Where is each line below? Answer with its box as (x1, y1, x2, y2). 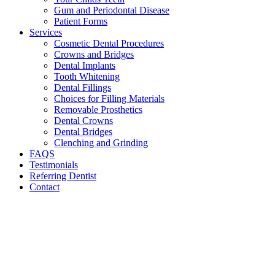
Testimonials (29, 160, 78, 170)
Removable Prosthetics (54, 104, 142, 115)
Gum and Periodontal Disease (54, 5, 169, 15)
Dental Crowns (54, 115, 113, 126)
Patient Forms (54, 16, 107, 26)
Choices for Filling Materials (54, 93, 165, 104)
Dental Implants (54, 60, 115, 71)
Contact (29, 182, 60, 192)
